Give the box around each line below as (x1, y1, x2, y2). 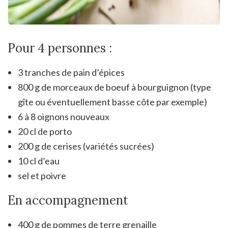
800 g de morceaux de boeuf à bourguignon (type (18, 81, 211, 93)
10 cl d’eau (18, 155, 60, 166)
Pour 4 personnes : (8, 40, 112, 56)
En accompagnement (8, 192, 128, 208)
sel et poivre (18, 169, 66, 181)
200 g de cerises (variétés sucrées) (18, 140, 154, 152)
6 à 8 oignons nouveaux (18, 110, 109, 122)
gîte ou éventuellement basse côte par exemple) (18, 96, 207, 107)
